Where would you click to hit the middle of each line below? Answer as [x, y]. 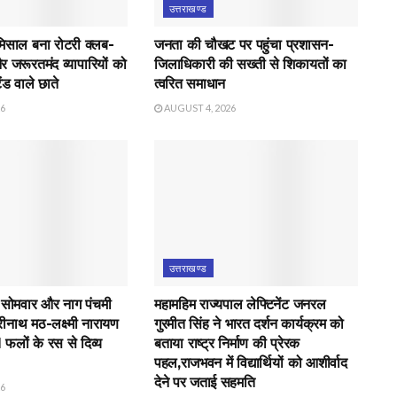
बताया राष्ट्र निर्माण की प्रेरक [226, 343]
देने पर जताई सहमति [204, 382]
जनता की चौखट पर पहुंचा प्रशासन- [244, 45]
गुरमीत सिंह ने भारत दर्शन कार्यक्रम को [249, 323]
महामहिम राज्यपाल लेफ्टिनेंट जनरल [240, 304]
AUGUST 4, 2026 [198, 108]
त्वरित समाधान [190, 84]
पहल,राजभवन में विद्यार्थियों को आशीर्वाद [250, 362]
